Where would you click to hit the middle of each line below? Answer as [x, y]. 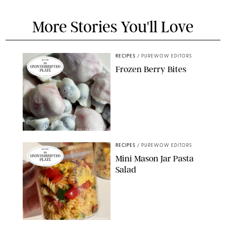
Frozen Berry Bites [151, 69]
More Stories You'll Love [113, 27]
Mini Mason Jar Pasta [155, 158]
